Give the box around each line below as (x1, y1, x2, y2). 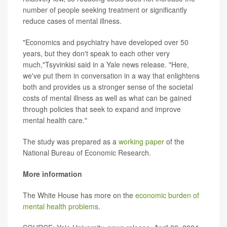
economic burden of (135, 190, 199, 201)
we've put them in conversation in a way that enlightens (23, 70, 200, 81)
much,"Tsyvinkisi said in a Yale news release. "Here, (23, 59, 189, 70)
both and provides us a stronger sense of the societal (23, 82, 193, 92)
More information (23, 169, 82, 179)
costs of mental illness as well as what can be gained (23, 93, 192, 103)
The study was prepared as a (23, 136, 119, 147)
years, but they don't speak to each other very (23, 48, 170, 59)
